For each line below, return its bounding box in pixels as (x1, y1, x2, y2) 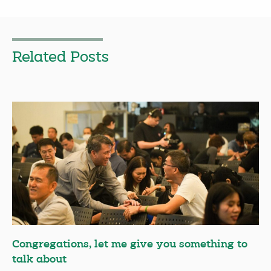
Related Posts (12, 50, 109, 66)
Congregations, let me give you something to (12, 239, 247, 251)
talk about (12, 254, 67, 266)
